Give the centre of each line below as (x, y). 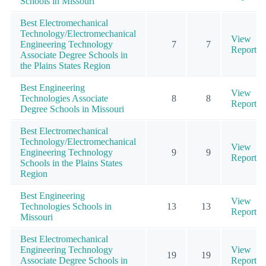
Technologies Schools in (66, 207)
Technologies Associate (64, 99)
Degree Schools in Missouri (72, 109)
